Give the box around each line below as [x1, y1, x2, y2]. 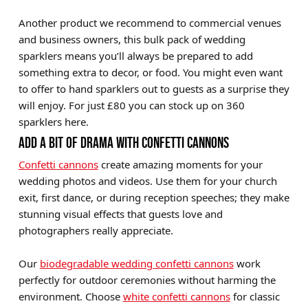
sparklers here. [18, 115, 89, 129]
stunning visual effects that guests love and [18, 207, 223, 221]
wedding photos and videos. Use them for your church [18, 174, 277, 188]
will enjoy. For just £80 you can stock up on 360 [18, 98, 245, 113]
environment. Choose [18, 289, 123, 304]
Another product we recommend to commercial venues [18, 16, 281, 30]
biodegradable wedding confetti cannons [39, 256, 234, 271]
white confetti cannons [122, 289, 230, 304]
